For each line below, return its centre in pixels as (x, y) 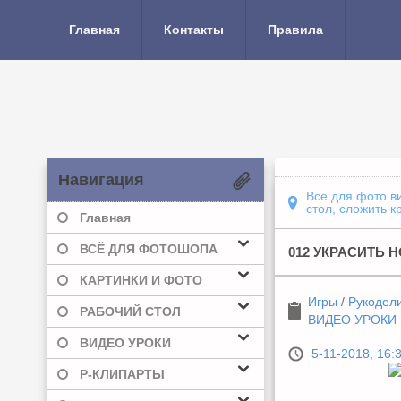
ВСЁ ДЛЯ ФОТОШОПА (149, 249)
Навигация (101, 180)
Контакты (194, 30)
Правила (295, 30)
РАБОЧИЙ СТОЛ (130, 311)
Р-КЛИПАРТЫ (122, 374)
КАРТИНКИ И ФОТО (141, 280)
